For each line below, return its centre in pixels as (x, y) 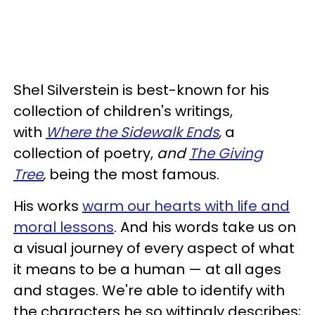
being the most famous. (136, 174)
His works (48, 206)
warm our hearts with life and (186, 206)
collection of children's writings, (123, 111)
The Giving (226, 153)
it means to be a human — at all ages (147, 269)
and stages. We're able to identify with (149, 290)
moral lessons (64, 227)
